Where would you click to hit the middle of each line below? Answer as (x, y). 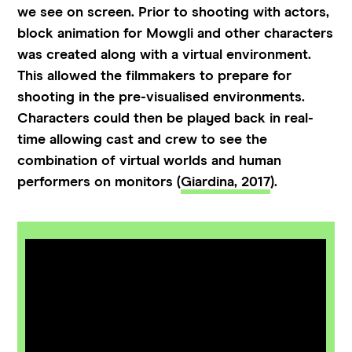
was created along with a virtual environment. (165, 55)
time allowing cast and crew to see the (143, 140)
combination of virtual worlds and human (150, 161)
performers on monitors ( (99, 183)
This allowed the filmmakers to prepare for (155, 77)
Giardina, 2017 (226, 183)
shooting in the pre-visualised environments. (161, 98)
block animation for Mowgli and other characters (176, 34)
